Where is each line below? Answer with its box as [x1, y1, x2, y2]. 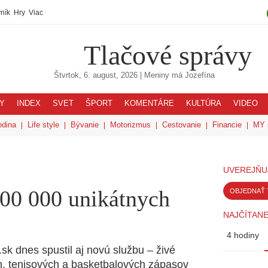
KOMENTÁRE [124, 99, 174, 108]
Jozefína [184, 71, 215, 80]
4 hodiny [227, 230, 259, 240]
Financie [212, 120, 242, 129]
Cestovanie [162, 120, 201, 129]
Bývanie [71, 120, 99, 129]
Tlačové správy [84, 39, 252, 71]
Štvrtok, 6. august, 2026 [53, 71, 138, 80]
